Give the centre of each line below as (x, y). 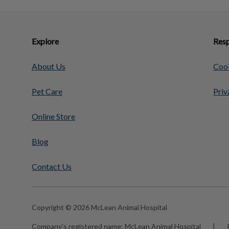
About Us (49, 66)
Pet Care (47, 91)
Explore (45, 41)
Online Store (53, 116)
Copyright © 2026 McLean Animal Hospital (99, 207)
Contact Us (52, 166)
